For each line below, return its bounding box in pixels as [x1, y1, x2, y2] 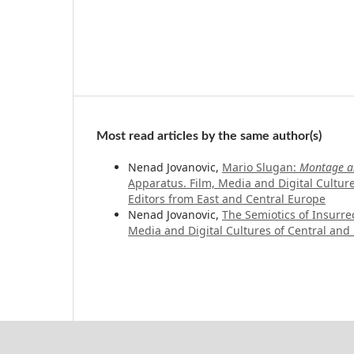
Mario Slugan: [222, 159, 299, 175]
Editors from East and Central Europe [128, 190, 326, 206]
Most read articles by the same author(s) [96, 129, 322, 142]
